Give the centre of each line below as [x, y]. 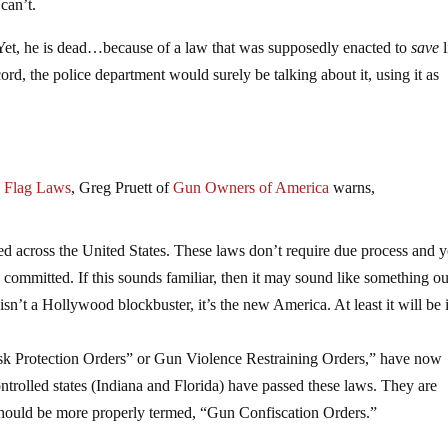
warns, [352, 187]
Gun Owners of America [251, 187]
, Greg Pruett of [122, 187]
